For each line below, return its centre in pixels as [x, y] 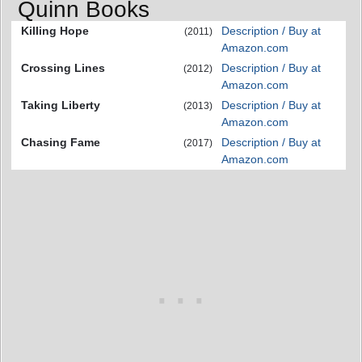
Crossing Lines [63, 68]
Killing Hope [55, 31]
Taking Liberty [61, 105]
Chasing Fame [61, 142]
